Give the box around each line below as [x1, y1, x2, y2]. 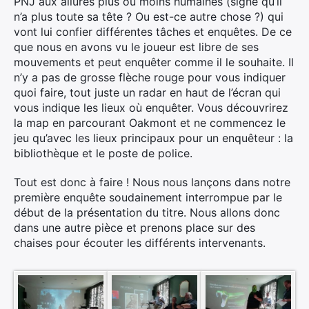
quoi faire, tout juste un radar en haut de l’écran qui [14, 85, 281, 99]
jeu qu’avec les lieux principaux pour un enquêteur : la [14, 130, 293, 145]
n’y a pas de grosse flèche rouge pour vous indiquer [14, 70, 286, 84]
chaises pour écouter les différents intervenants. [14, 235, 266, 250]
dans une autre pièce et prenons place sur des [14, 220, 255, 235]
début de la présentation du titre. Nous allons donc [14, 205, 280, 219]
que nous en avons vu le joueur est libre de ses [14, 39, 259, 54]
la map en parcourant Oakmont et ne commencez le [14, 115, 286, 130]
